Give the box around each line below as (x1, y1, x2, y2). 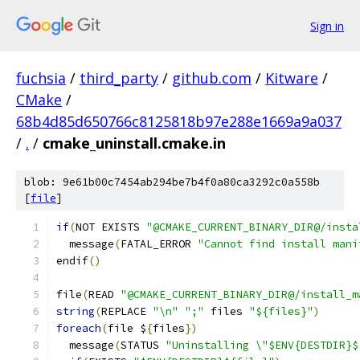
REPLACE (101, 305, 153, 318)
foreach (56, 321, 101, 335)
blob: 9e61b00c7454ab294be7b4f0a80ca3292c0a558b (24, 175, 320, 189)
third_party (80, 68, 158, 88)
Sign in (310, 18, 344, 34)
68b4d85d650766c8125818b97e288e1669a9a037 (16, 112, 342, 131)
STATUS (121, 338, 166, 352)
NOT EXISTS (76, 220, 146, 234)
